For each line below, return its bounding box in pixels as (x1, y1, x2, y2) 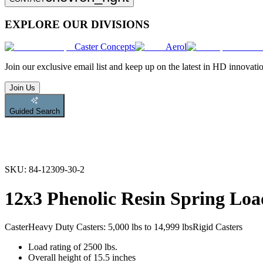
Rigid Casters (193, 222, 242, 232)
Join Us (9, 83, 35, 93)
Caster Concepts (75, 42, 135, 52)
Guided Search (9, 107, 60, 116)
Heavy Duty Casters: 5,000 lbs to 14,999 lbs (28, 222, 193, 232)
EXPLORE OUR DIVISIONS (5, 18, 150, 31)
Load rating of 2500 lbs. (28, 242, 117, 252)
